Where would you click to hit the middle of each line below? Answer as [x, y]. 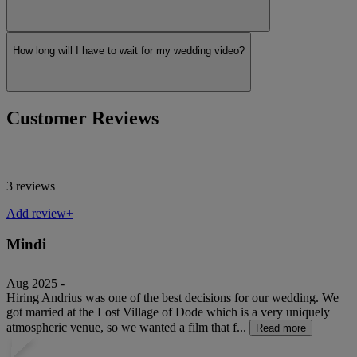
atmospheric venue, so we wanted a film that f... [126, 327]
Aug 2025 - [35, 283]
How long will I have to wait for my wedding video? [129, 51]
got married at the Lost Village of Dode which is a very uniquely [168, 312]
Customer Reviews [82, 118]
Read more [281, 328]
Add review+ [40, 214]
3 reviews [31, 186]
